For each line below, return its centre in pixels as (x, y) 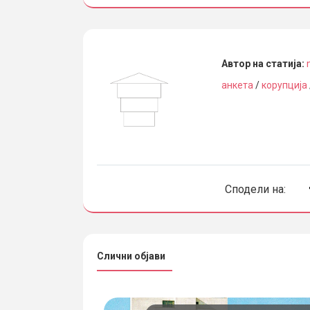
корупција (284, 85)
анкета (237, 85)
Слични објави (131, 256)
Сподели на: (255, 190)
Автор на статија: (264, 64)
